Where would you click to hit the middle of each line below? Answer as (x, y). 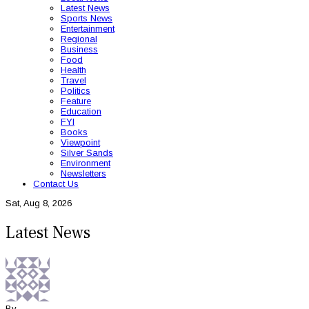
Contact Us (56, 184)
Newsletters (83, 173)
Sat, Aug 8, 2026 (39, 203)
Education (81, 111)
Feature (76, 101)
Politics (76, 91)
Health (73, 70)
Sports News (87, 18)
